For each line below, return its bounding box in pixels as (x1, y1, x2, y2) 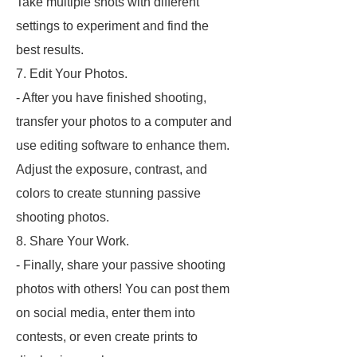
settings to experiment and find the (16, 19, 209, 33)
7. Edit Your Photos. (16, 67, 127, 80)
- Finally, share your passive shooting (16, 258, 226, 272)
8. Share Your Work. (16, 234, 129, 248)
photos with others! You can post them (16, 282, 229, 296)
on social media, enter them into (16, 306, 195, 320)
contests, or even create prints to (16, 330, 198, 343)
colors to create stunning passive (16, 186, 201, 200)
